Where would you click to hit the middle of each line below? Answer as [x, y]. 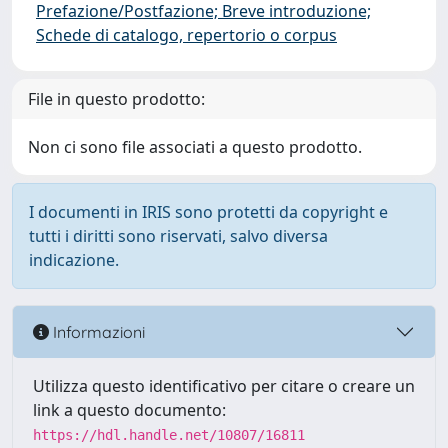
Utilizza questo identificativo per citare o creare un [224, 386]
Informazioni [97, 331]
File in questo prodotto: [116, 99]
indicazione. [74, 260]
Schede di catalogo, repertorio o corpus [186, 35]
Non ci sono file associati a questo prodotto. [195, 147]
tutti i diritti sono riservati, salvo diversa [178, 236]
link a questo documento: [129, 410]
